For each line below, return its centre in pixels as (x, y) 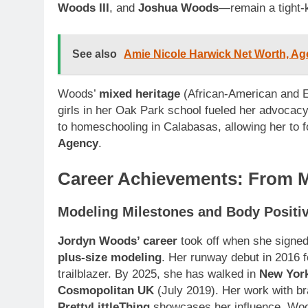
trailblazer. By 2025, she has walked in (158, 274)
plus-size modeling (110, 258)
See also (95, 54)
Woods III (84, 8)
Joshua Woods (178, 8)
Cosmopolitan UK (106, 291)
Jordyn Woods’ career (118, 241)
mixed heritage (140, 93)
